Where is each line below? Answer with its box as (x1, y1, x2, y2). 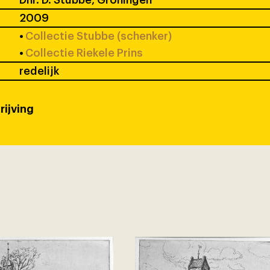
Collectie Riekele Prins (25, 47, 143, 58)
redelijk (19, 65, 59, 77)
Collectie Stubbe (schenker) (25, 30, 172, 42)
